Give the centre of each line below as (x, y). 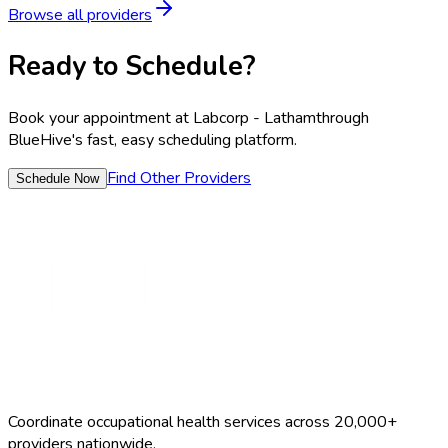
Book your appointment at (100, 117)
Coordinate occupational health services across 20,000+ (202, 421)
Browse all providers (80, 14)
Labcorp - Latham (254, 117)
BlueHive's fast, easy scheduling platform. (152, 139)
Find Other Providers (179, 177)
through (342, 117)
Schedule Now (57, 178)
